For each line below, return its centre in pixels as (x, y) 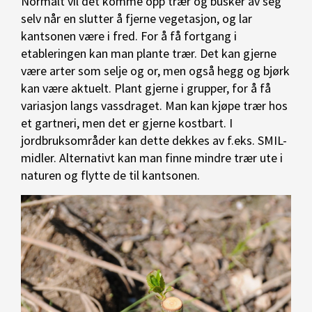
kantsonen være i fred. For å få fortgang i (129, 36)
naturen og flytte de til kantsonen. (110, 175)
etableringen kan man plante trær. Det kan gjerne (149, 53)
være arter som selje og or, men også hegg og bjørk (155, 71)
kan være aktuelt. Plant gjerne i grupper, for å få (146, 88)
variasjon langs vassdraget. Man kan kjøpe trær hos (154, 106)
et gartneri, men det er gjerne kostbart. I (127, 123)
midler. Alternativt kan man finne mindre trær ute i (152, 158)
